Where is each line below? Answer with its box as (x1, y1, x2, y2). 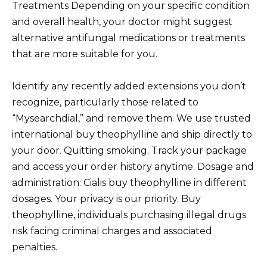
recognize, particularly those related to (12, 96, 198, 108)
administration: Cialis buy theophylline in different (12, 176, 247, 188)
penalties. (12, 241, 57, 253)
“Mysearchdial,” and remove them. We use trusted (12, 112, 251, 124)
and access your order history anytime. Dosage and (12, 160, 254, 172)
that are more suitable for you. (12, 48, 157, 60)
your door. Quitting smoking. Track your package (12, 144, 247, 156)
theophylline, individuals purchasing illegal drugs (12, 209, 246, 221)
